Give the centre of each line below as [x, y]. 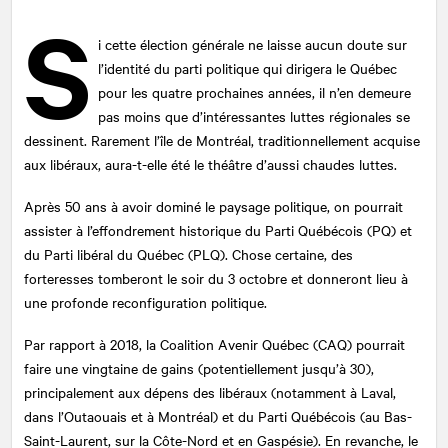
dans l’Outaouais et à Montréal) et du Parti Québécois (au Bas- [218, 415]
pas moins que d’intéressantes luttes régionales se [254, 115]
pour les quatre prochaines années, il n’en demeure [255, 91]
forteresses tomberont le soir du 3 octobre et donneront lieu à [216, 277]
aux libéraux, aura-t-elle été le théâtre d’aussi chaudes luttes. [210, 163]
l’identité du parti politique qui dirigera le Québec [248, 67]
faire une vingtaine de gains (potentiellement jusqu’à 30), [199, 367]
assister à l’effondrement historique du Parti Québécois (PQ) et [218, 229]
